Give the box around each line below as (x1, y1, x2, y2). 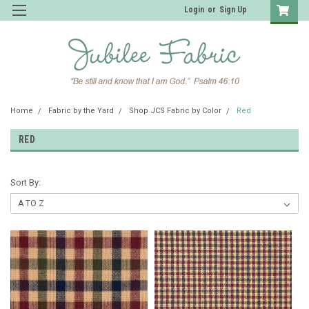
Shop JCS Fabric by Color (129, 106, 221, 115)
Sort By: (10, 177, 41, 188)
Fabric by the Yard (48, 106, 114, 115)
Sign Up (219, 5, 247, 14)
